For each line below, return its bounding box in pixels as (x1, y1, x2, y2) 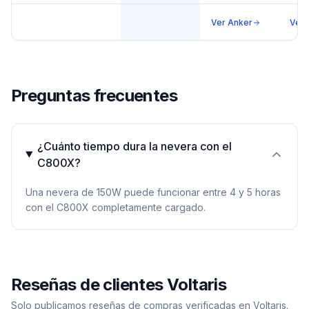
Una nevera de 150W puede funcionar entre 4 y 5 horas (26, 186, 281, 198)
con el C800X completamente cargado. (26, 201, 206, 213)
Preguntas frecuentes (11, 86, 177, 106)
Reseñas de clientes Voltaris (11, 275, 227, 295)
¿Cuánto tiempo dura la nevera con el (37, 139, 232, 153)
